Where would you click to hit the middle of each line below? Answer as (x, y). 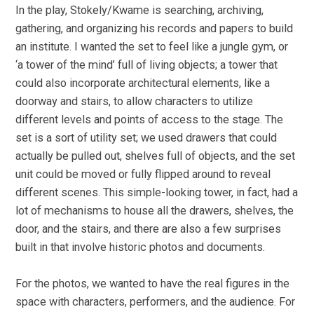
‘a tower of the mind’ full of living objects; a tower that (147, 64)
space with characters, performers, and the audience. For (156, 302)
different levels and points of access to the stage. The (150, 119)
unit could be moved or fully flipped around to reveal (143, 174)
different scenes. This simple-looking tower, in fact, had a (157, 192)
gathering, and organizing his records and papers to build (155, 28)
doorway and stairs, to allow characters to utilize (135, 101)
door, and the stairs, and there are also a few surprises (149, 228)
